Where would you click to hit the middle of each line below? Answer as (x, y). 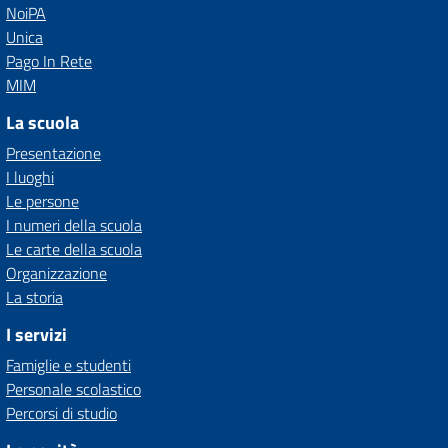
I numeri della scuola (74, 225)
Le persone (42, 201)
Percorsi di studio (61, 413)
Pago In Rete (49, 61)
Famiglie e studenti (68, 365)
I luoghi (30, 177)
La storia (34, 297)
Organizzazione (56, 273)
